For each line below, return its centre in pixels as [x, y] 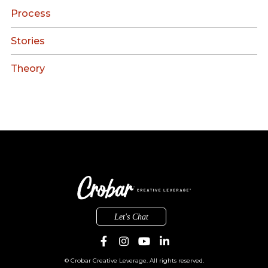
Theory [28, 68]
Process [31, 13]
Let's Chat [131, 217]
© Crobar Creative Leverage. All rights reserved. [134, 260]
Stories [28, 41]
